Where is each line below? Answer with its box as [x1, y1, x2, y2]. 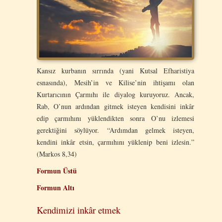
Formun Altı [37, 182, 74, 193]
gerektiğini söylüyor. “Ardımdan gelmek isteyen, [37, 125, 194, 135]
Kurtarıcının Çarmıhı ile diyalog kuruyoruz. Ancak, [37, 89, 194, 99]
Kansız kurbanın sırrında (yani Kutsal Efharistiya [37, 65, 194, 75]
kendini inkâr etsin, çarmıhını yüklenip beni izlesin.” [37, 137, 194, 147]
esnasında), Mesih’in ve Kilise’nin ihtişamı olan [37, 77, 194, 87]
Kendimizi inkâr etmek [37, 203, 120, 216]
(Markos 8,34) [37, 149, 77, 159]
